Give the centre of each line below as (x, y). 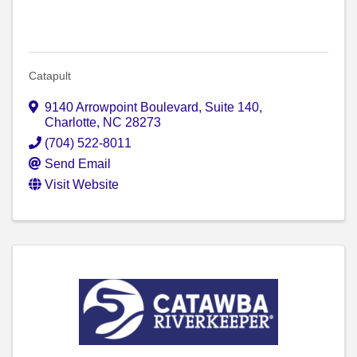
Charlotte (71, 123)
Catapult (50, 76)
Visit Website (82, 185)
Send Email (78, 164)
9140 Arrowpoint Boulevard (122, 108)
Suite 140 (232, 108)
